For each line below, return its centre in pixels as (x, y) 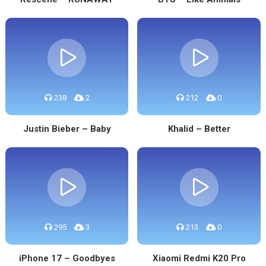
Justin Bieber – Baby (67, 129)
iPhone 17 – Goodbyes (67, 258)
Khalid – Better (199, 129)
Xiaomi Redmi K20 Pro (199, 258)
